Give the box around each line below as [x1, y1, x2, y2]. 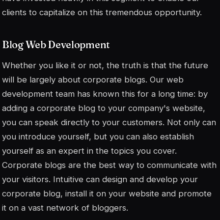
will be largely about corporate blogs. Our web [2, 75, 184, 85]
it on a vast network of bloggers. [2, 203, 128, 213]
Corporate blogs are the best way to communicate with [2, 160, 217, 170]
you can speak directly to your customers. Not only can [2, 117, 216, 128]
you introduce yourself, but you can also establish [2, 132, 194, 142]
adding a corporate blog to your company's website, [2, 103, 205, 113]
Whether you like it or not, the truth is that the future [2, 60, 208, 71]
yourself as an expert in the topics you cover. [2, 146, 177, 156]
